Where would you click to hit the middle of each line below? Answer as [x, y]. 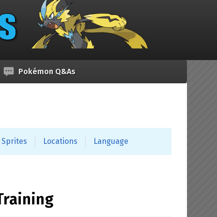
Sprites [14, 141]
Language [111, 141]
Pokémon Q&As [47, 71]
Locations [60, 141]
